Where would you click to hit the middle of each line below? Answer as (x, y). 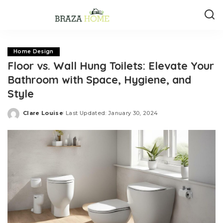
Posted (34, 116)
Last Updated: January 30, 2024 (112, 113)
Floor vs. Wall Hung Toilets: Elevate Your (111, 65)
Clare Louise (43, 113)
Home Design (34, 52)
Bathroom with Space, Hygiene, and (99, 79)
